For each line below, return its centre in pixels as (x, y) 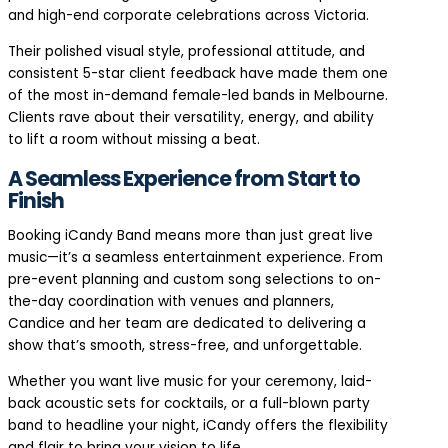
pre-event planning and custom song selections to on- (194, 280)
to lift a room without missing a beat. (134, 139)
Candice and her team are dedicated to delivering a (187, 324)
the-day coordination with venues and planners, (171, 302)
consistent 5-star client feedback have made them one (198, 73)
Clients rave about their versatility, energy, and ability (191, 117)
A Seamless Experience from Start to (184, 178)
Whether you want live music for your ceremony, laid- (190, 382)
